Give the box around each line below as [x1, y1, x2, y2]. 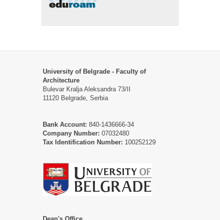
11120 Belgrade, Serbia [43, 94, 108, 102]
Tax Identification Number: [43, 138, 123, 146]
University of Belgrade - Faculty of [43, 67, 146, 75]
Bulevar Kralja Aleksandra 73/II [43, 85, 131, 93]
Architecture [43, 76, 80, 84]
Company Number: [43, 129, 100, 137]
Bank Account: [43, 120, 87, 128]
